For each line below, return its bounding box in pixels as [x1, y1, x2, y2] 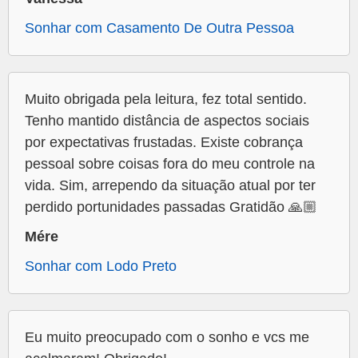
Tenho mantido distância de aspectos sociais [25, 113, 309, 129]
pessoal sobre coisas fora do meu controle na [25, 156, 315, 173]
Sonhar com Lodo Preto [25, 258, 177, 275]
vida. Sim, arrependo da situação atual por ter [25, 177, 316, 194]
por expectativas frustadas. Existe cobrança [25, 134, 303, 151]
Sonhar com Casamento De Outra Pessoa [25, 20, 294, 37]
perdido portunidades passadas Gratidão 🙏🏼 [25, 199, 317, 216]
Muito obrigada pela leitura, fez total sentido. [25, 91, 307, 108]
